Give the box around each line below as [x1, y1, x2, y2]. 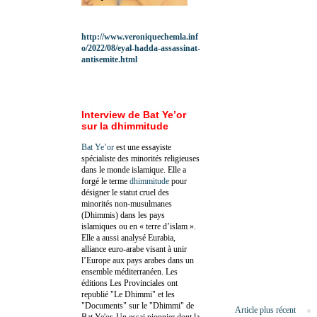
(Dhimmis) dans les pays [81, 209, 165, 220]
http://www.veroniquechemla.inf [81, 31, 198, 42]
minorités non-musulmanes [81, 198, 172, 209]
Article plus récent [235, 304, 296, 315]
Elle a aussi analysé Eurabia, [81, 232, 175, 243]
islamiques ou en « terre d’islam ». [81, 221, 196, 231]
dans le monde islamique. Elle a [81, 164, 186, 175]
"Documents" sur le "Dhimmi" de [81, 300, 194, 311]
